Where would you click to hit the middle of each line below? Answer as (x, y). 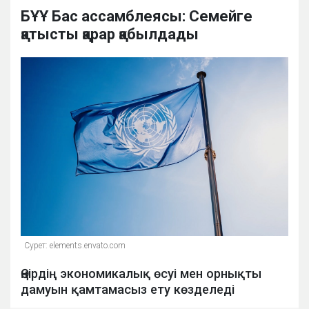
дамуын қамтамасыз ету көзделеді (128, 290)
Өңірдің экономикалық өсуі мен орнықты (141, 274)
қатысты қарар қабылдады (110, 34)
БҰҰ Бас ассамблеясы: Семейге (137, 17)
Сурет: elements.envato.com (75, 246)
